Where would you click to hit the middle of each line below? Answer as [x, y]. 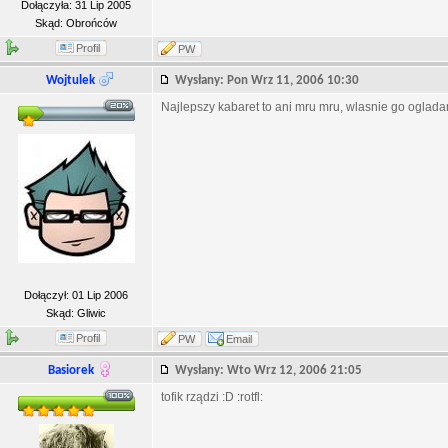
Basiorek [70, 370]
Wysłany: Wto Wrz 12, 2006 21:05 [273, 370]
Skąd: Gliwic [76, 313]
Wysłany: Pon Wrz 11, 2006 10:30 [271, 80]
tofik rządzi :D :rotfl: [212, 397]
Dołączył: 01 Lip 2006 [76, 295]
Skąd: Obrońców [76, 23]
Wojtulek [70, 80]
